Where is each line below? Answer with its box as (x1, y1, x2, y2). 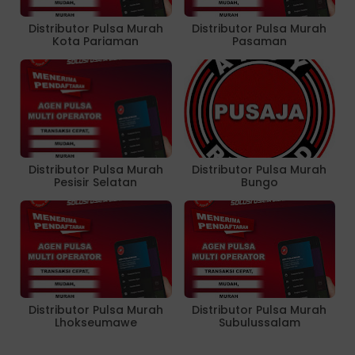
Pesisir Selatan (54, 174, 138, 190)
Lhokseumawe (54, 314, 137, 330)
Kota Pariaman (52, 33, 139, 50)
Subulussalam (218, 314, 300, 330)
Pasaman (231, 33, 287, 50)
